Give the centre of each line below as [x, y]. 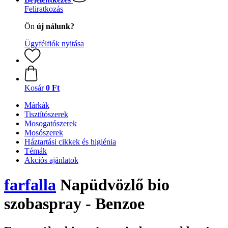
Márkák [37, 105]
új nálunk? [55, 26]
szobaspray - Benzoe [74, 204]
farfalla [30, 185]
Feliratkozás [44, 9]
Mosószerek [44, 133]
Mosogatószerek [51, 123]
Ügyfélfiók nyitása [54, 44]
